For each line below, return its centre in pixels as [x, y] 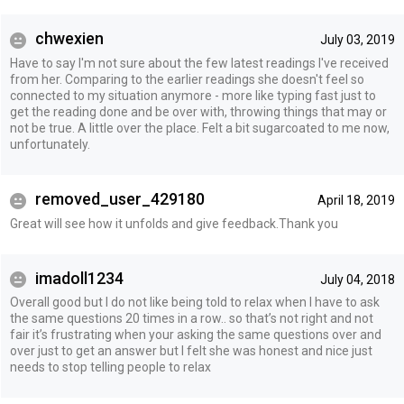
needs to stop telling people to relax [110, 367]
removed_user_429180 [118, 199]
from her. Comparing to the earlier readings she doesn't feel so [187, 80]
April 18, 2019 [356, 201]
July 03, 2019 [357, 40]
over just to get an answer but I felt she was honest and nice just [191, 351]
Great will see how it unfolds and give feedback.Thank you [174, 223]
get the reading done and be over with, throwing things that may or [198, 112]
